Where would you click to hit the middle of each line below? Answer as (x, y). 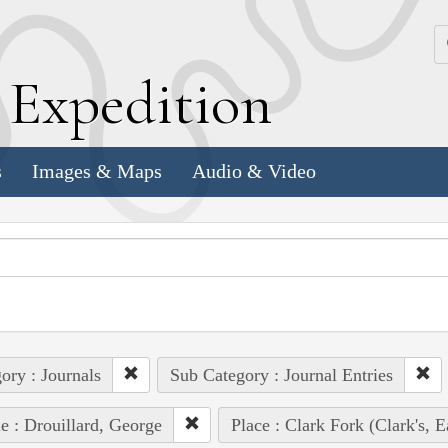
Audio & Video (254, 171)
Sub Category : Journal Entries (281, 374)
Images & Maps (97, 171)
